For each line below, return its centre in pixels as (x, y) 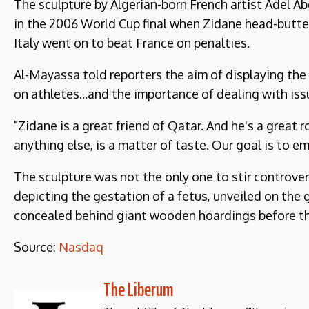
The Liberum (139, 289)
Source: (36, 247)
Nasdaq (81, 247)
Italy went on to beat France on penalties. (132, 43)
